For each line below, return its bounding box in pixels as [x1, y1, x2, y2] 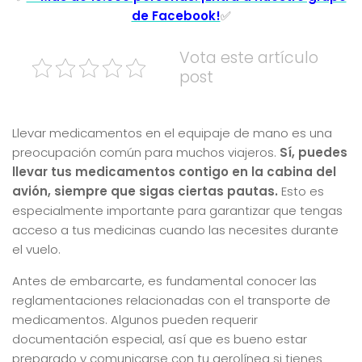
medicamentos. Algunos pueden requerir [12, 310, 258, 328]
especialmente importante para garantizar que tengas [12, 201, 343, 219]
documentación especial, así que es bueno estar [12, 330, 307, 347]
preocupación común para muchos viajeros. [12, 143, 280, 161]
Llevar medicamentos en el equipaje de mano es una [12, 124, 332, 141]
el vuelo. [12, 240, 61, 258]
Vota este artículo [179, 46, 318, 69]
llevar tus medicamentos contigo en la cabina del [12, 162, 336, 180]
